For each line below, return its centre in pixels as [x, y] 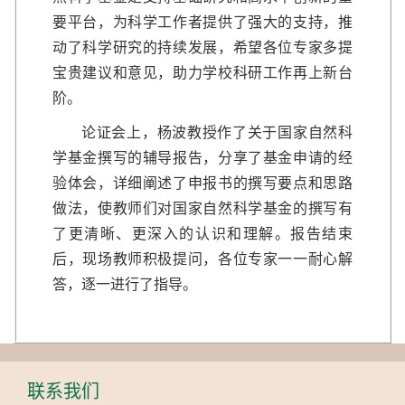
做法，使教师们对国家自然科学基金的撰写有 [202, 208]
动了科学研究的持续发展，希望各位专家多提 [202, 47]
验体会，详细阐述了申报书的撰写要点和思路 [202, 183]
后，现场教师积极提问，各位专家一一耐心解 [202, 259]
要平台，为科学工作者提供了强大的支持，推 [202, 22]
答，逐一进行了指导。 [125, 284]
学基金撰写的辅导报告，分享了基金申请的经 [202, 157]
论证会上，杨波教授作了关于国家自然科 [217, 132]
